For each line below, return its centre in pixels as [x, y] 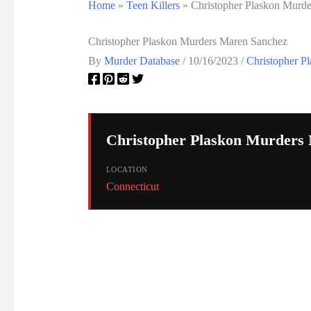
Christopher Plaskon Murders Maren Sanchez [187, 42]
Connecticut [132, 186]
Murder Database [143, 60]
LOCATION [127, 169]
